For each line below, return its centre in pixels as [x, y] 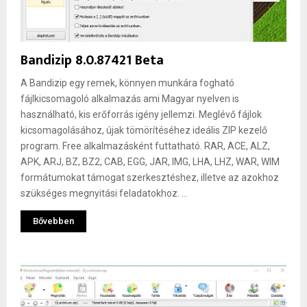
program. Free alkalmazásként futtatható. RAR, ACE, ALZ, [145, 146]
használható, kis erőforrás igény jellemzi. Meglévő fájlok [141, 114]
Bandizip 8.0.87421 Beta [92, 60]
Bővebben [53, 221]
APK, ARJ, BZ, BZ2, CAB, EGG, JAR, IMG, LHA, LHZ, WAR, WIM [150, 161]
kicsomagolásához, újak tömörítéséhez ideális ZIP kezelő [144, 130]
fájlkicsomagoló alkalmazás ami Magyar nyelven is [130, 98]
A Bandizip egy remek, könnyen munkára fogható [127, 83]
